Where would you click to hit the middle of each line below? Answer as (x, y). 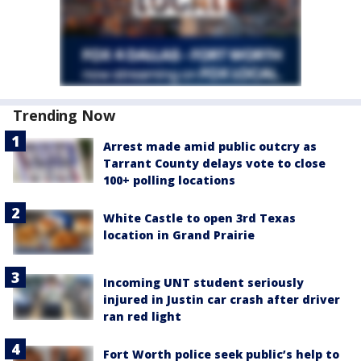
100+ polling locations (169, 180)
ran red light (142, 317)
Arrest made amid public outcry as (210, 146)
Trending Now (64, 115)
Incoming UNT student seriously (203, 283)
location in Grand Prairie (179, 235)
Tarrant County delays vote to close (214, 163)
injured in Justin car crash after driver (222, 300)
